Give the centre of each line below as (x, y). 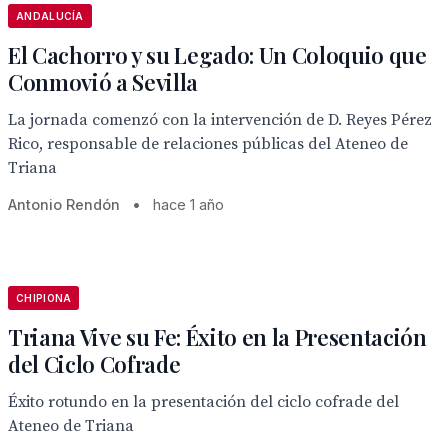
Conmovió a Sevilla (103, 82)
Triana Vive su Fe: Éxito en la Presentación (217, 337)
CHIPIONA (44, 298)
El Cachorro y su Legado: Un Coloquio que (217, 55)
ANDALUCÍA (50, 16)
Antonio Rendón (64, 204)
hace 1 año (188, 204)
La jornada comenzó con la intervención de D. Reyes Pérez (220, 120)
